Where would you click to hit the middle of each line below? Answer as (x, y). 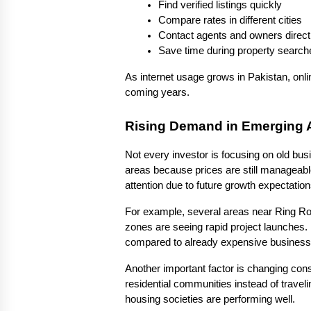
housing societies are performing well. (210, 299)
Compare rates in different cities (230, 20)
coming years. (157, 93)
